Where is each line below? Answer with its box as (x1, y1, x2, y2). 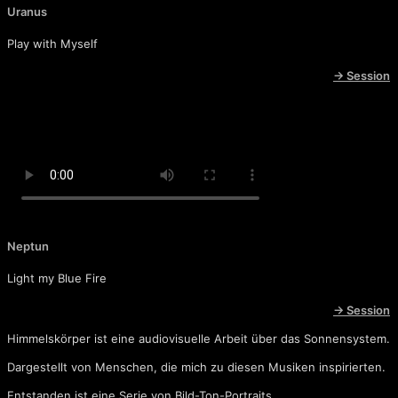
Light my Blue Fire (7, 270, 107, 285)
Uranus (7, 4, 47, 19)
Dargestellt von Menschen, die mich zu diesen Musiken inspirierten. (7, 360, 386, 375)
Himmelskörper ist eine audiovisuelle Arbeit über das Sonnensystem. (7, 331, 390, 346)
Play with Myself (7, 36, 98, 52)
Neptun (7, 238, 49, 253)
